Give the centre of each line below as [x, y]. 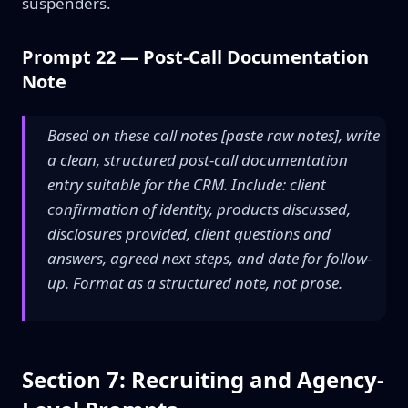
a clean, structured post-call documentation [198, 160]
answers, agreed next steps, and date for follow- [209, 258]
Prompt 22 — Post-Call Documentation [195, 57]
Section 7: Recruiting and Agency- [203, 379]
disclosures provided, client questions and [189, 234]
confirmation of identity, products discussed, [199, 209]
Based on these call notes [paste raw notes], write [214, 135]
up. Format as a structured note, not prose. [195, 283]
